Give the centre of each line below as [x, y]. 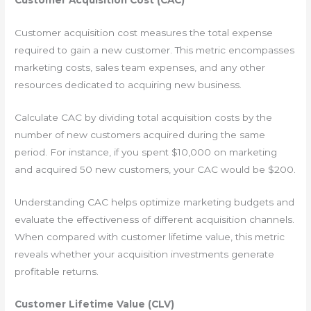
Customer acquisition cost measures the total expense [144, 33]
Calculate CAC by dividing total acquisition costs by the [144, 118]
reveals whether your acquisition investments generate [145, 254]
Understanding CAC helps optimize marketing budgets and [155, 202]
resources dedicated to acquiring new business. [128, 85]
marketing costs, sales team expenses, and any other [140, 68]
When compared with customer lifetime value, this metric [150, 237]
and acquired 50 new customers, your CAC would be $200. [155, 170]
